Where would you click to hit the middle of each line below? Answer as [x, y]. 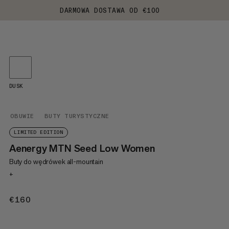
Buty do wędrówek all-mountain [56, 162]
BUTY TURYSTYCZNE [77, 116]
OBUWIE [22, 116]
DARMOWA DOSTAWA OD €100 [110, 10]
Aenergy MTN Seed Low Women [82, 148]
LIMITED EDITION [38, 132]
